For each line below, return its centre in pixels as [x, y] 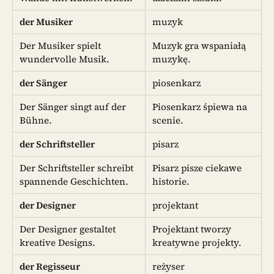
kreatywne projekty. [197, 242]
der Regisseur [50, 266]
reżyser [169, 266]
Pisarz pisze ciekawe [197, 168]
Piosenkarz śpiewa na [200, 106]
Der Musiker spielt [61, 45]
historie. [171, 181]
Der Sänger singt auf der [73, 106]
